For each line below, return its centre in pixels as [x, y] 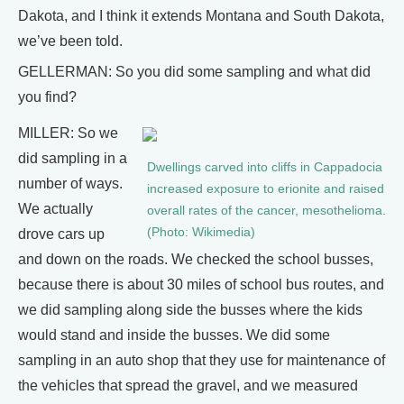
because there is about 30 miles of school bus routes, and [201, 285]
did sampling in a [73, 158]
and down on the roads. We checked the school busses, [196, 259]
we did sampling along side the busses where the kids [190, 310]
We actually [55, 209]
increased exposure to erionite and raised [266, 189]
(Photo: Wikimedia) [201, 232]
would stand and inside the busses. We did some [174, 335]
